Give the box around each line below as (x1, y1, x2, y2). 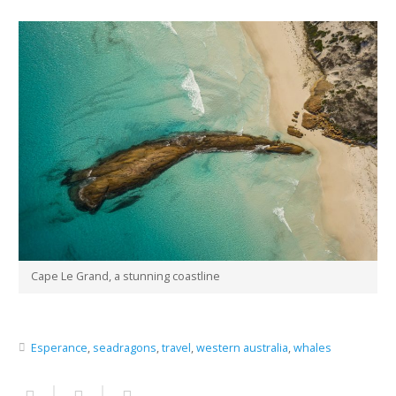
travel (161, 339, 191, 355)
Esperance (30, 339, 88, 355)
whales (293, 339, 331, 355)
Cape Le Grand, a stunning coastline (31, 269, 220, 285)
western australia (195, 339, 288, 355)
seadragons (92, 339, 156, 355)
